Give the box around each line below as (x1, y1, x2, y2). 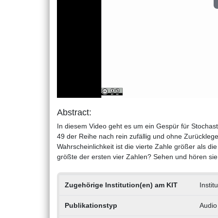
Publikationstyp (64, 201, 117, 209)
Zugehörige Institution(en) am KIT (64, 181, 178, 189)
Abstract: (57, 107, 91, 117)
